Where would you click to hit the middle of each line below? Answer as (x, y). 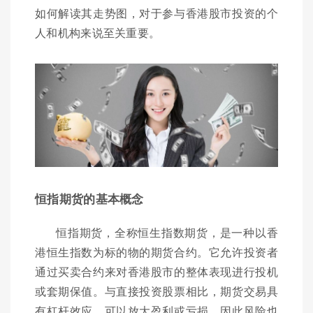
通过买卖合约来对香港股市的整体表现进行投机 (156, 271)
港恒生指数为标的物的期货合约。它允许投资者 (156, 252)
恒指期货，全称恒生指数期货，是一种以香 (167, 232)
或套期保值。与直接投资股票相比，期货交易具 (156, 291)
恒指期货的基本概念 (89, 198)
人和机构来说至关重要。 (98, 32)
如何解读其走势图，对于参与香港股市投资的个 (156, 13)
